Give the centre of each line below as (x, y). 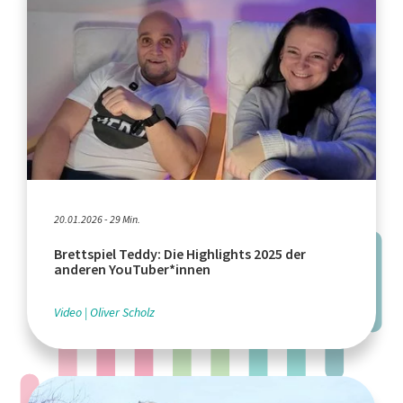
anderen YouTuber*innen (132, 270)
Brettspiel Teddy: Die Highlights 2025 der (180, 255)
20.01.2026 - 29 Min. (97, 220)
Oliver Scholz (122, 313)
